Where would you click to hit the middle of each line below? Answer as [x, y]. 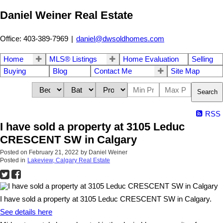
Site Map [185, 71]
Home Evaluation [151, 59]
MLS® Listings [73, 59]
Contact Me [113, 71]
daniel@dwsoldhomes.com [120, 39]
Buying [15, 71]
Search [207, 92]
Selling [203, 59]
